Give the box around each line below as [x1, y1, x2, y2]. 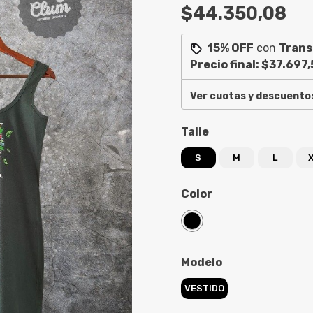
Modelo [180, 256, 222, 269]
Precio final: [189, 58, 261, 71]
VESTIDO [184, 283, 224, 293]
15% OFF [207, 41, 254, 54]
